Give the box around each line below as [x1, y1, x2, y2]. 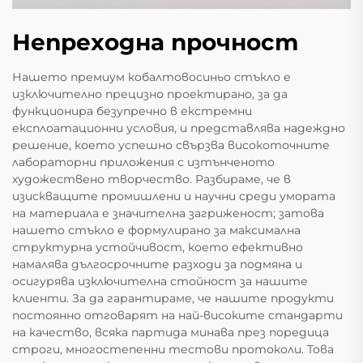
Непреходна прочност [12, 28, 298, 57]
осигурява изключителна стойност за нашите [12, 274, 308, 289]
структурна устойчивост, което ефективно [12, 240, 303, 255]
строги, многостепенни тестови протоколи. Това [12, 342, 334, 357]
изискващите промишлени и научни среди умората [12, 189, 335, 204]
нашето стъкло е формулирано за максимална [12, 223, 301, 238]
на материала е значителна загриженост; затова [12, 206, 324, 221]
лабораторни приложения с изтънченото [12, 155, 275, 170]
